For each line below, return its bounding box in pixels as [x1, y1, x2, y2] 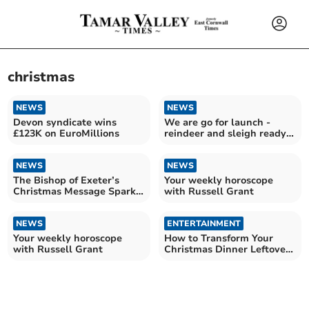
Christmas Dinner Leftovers [164, 242, 295, 256]
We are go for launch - [164, 115, 270, 129]
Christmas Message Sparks [13, 184, 141, 198]
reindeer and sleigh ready [164, 126, 286, 140]
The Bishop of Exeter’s [13, 173, 120, 187]
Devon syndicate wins [13, 115, 117, 129]
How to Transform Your [164, 231, 273, 245]
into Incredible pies [164, 253, 255, 267]
